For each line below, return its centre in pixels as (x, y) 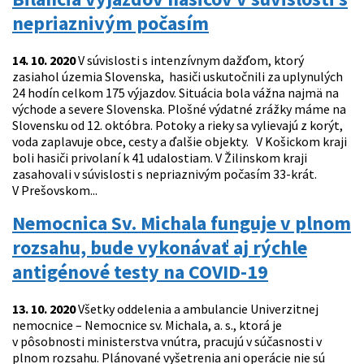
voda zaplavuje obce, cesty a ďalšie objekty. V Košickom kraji (180, 142)
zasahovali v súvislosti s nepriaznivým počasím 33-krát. (165, 174)
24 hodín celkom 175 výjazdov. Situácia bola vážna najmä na (175, 93)
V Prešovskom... (55, 191)
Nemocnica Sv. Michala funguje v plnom (182, 223)
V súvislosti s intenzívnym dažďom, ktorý (190, 61)
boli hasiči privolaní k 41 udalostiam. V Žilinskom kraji (160, 158)
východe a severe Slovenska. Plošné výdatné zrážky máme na (179, 109)
